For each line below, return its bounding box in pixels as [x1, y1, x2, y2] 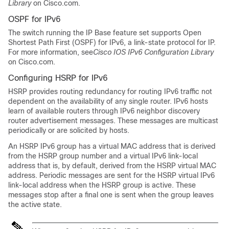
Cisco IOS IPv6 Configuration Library [93, 48, 214, 56]
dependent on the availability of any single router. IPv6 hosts [8, 97, 208, 105]
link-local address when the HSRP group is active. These [8, 181, 196, 189]
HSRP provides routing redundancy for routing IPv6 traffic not [8, 87, 212, 96]
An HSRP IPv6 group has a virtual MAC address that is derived [8, 142, 216, 150]
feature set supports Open [111, 29, 201, 37]
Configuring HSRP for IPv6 [8, 74, 108, 82]
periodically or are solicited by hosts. [8, 126, 129, 134]
